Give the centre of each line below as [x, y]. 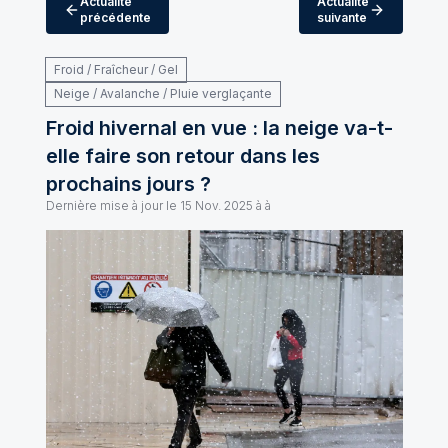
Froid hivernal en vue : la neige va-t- [219, 128]
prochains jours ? [128, 184]
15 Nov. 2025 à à [225, 205]
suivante [341, 17]
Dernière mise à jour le [111, 205]
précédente [115, 17]
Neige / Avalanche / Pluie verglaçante [162, 93]
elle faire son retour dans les [182, 156]
